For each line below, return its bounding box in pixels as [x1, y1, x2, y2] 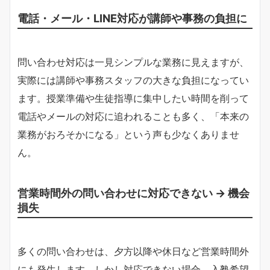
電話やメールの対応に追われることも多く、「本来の [17, 110, 249, 122]
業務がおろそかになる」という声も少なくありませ [17, 128, 239, 140]
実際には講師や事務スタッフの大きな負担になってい [17, 74, 249, 86]
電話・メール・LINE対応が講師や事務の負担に [17, 11, 247, 25]
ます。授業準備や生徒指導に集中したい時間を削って [17, 92, 249, 104]
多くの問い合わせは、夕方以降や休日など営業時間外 [17, 245, 249, 257]
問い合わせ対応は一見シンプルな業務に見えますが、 [17, 55, 249, 68]
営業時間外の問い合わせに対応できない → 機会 [17, 186, 250, 199]
